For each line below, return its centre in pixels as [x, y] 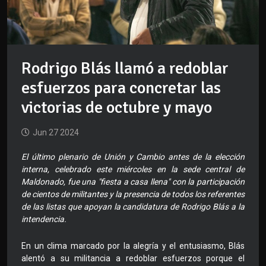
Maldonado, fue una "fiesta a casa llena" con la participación [133, 182]
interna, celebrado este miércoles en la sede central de [133, 170]
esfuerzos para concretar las [121, 88]
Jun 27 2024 [56, 133]
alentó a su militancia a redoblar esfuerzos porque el [133, 259]
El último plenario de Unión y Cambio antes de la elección [133, 157]
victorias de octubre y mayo [117, 108]
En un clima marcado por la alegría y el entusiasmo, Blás [133, 246]
